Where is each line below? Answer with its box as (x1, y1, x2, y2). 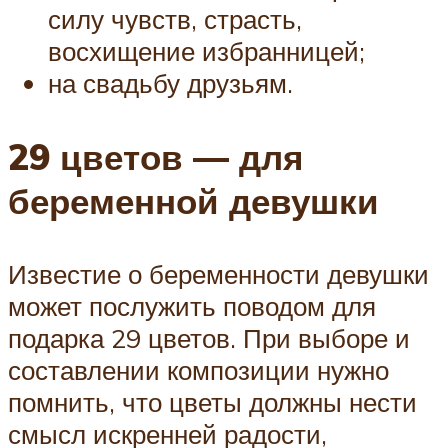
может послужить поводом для (8, 289, 376, 322)
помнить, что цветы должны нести (8, 385, 417, 418)
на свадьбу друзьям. (48, 67, 293, 100)
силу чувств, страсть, (48, 3, 302, 36)
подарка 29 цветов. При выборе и (8, 321, 410, 354)
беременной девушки (8, 178, 379, 223)
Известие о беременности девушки (8, 257, 429, 290)
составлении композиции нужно (8, 353, 389, 386)
